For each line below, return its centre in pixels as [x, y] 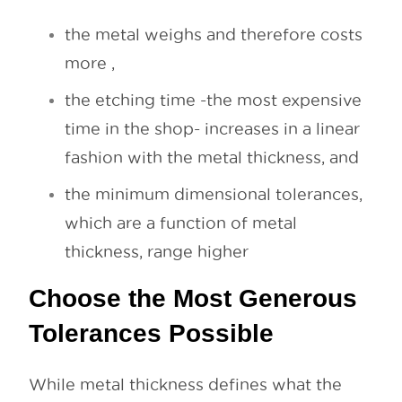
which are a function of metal [181, 223]
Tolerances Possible [151, 334]
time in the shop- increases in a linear [212, 129]
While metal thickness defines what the [185, 385]
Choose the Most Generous [193, 299]
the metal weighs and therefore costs [214, 35]
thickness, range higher [157, 252]
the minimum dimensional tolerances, [214, 195]
